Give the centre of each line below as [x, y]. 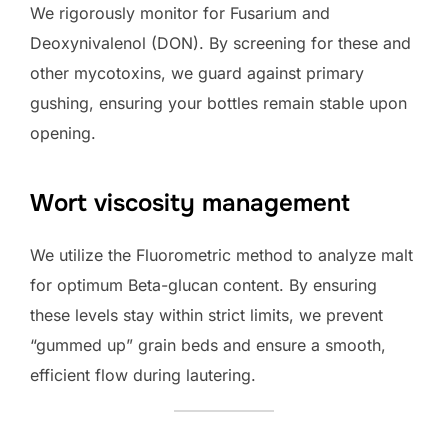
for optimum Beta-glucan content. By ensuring [203, 284]
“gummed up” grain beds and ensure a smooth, [208, 344]
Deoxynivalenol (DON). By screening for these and [220, 42]
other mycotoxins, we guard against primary [197, 72]
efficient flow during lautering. [143, 374]
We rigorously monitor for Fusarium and [180, 12]
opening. [63, 132]
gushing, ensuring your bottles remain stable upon [218, 102]
